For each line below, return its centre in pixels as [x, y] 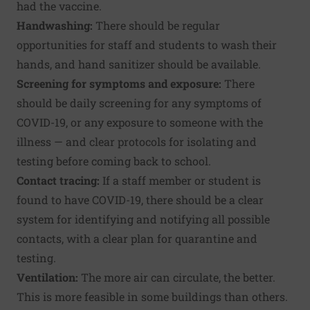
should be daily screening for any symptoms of [139, 103]
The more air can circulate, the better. [177, 277]
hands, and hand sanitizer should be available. [139, 64]
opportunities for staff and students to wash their [147, 45]
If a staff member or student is [180, 181]
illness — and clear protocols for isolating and [137, 142]
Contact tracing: [58, 181]
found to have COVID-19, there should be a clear [140, 200]
